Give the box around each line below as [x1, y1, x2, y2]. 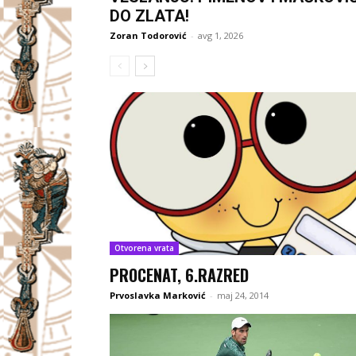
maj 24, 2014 [217, 289, 269, 302]
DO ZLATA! [110, 6, 189, 25]
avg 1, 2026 [198, 29, 243, 41]
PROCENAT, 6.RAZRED [110, 263, 249, 288]
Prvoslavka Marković [110, 289, 206, 302]
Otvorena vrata [114, 242, 174, 254]
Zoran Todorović [110, 29, 187, 41]
